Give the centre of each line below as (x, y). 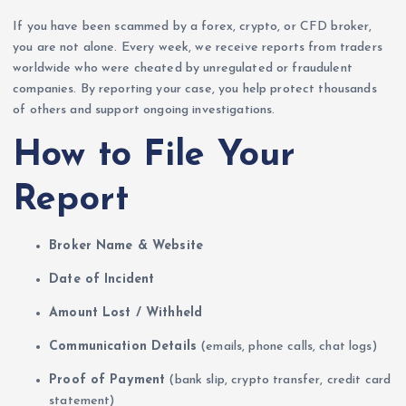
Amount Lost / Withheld (126, 313)
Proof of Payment (107, 380)
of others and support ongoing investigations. (144, 111)
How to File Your (155, 155)
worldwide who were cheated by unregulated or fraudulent (183, 69)
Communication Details (123, 346)
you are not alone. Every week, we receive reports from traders (198, 48)
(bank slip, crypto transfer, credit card (278, 380)
